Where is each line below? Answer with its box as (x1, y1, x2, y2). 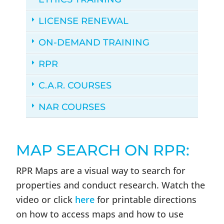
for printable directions (94, 193, 197, 205)
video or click (16, 193, 75, 205)
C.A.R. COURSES (38, 80, 112, 91)
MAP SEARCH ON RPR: (16, 141, 190, 159)
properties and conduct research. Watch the (16, 179, 205, 191)
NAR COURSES (38, 101, 106, 112)
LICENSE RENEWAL (38, 15, 129, 26)
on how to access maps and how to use (16, 208, 184, 220)
